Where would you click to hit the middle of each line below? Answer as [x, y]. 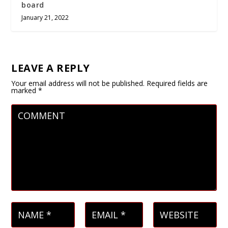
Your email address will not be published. [78, 83]
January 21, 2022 [45, 18]
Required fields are [177, 83]
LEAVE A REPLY [51, 68]
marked [25, 91]
